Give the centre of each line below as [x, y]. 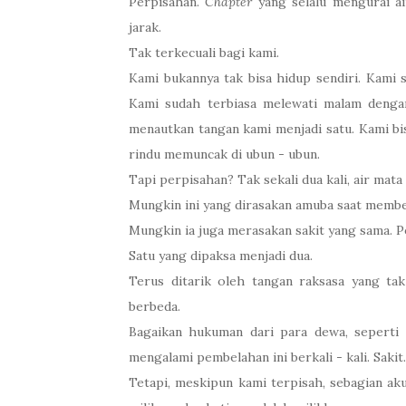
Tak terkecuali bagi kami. [204, 53]
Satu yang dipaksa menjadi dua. [221, 256]
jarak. [145, 27]
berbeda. [155, 306]
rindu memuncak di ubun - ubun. [224, 154]
